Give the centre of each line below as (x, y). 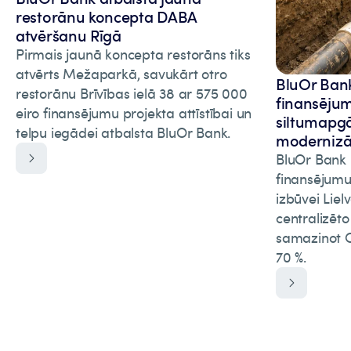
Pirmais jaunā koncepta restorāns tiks (133, 54)
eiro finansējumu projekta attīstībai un (134, 113)
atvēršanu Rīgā (69, 35)
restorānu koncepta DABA (107, 16)
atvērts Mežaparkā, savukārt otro (121, 74)
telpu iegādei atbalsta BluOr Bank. (123, 132)
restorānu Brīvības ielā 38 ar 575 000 (132, 93)
